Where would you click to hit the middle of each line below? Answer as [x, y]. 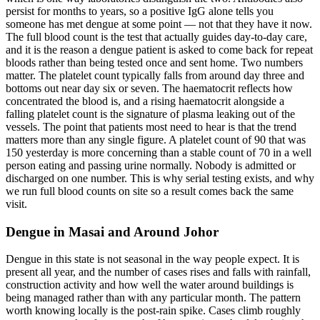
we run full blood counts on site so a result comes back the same [150, 191]
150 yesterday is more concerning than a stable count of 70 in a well [159, 152]
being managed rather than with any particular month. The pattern [153, 298]
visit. [16, 204]
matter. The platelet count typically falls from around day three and [155, 75]
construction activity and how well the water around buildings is [150, 285]
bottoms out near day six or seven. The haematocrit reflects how [149, 88]
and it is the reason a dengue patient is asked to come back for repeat [159, 49]
